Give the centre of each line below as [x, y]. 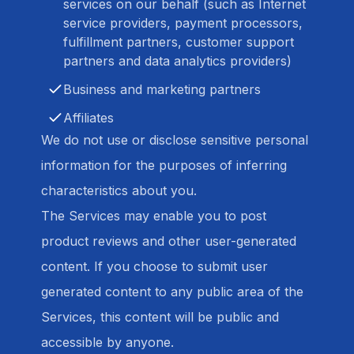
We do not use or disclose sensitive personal [175, 140]
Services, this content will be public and [160, 317]
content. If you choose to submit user [154, 266]
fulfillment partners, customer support [179, 42]
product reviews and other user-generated [169, 241]
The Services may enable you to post [154, 216]
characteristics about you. [119, 190]
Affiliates [88, 118]
